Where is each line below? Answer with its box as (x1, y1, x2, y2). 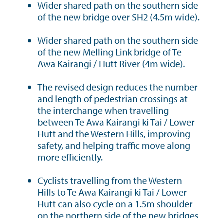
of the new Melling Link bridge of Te (37, 46, 182, 58)
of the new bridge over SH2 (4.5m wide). (37, 11, 200, 23)
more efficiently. (37, 151, 103, 163)
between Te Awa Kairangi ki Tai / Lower (37, 116, 195, 128)
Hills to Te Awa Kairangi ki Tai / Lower (37, 186, 187, 198)
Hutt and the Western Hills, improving (37, 127, 190, 140)
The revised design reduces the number (37, 81, 198, 93)
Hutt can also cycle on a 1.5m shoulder (37, 198, 193, 210)
